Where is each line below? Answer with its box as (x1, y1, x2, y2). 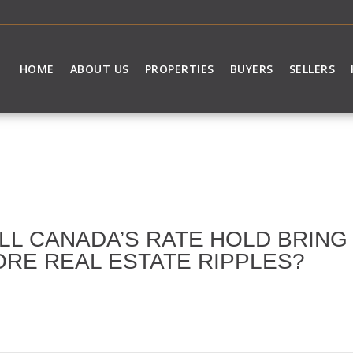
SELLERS (288, 61, 336, 77)
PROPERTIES (144, 61, 214, 77)
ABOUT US (69, 61, 129, 77)
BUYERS (229, 61, 273, 77)
